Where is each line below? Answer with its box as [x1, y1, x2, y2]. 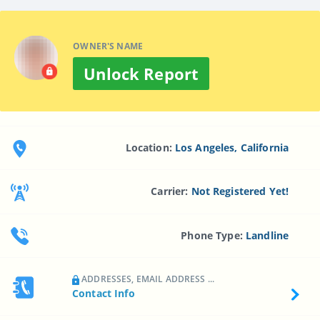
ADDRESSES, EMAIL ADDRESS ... [79, 272, 215, 285]
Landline [246, 228, 289, 242]
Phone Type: [181, 228, 246, 242]
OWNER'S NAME [73, 39, 144, 52]
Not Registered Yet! [191, 184, 289, 199]
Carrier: [151, 184, 191, 199]
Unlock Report [84, 62, 199, 84]
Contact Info [72, 286, 135, 300]
